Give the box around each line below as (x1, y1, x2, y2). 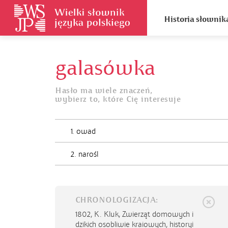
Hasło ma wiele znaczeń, (55, 85, 153, 96)
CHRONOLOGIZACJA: (75, 195, 158, 205)
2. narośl (71, 150, 98, 159)
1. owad (71, 127, 96, 136)
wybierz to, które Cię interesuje (55, 94, 181, 104)
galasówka (55, 55, 155, 81)
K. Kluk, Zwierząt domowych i (94, 210, 193, 219)
